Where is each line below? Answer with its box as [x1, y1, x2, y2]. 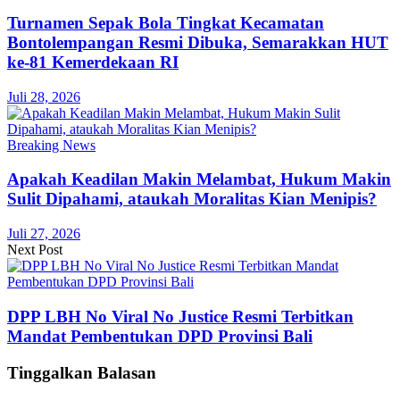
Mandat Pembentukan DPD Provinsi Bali [7, 326, 312, 346]
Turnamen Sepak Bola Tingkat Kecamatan [7, 12, 324, 32]
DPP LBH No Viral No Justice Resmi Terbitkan [7, 306, 354, 326]
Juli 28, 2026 [7, 88, 80, 104]
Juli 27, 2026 [7, 226, 80, 242]
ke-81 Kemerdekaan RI [7, 52, 179, 71]
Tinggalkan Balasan [7, 362, 156, 382]
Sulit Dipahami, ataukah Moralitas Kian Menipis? [7, 189, 377, 209]
